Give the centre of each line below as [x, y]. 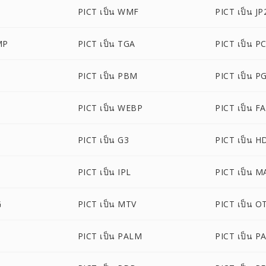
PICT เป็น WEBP [110, 108]
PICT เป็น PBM [107, 76]
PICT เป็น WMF [108, 12]
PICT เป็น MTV [107, 204]
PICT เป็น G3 [103, 140]
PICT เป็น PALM [110, 236]
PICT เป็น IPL [104, 172]
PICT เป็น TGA [106, 44]
